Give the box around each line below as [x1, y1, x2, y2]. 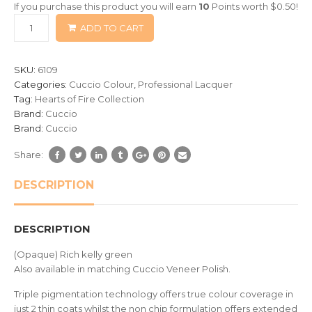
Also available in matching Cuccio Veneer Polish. [14, 263, 231, 274]
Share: [14, 149, 43, 160]
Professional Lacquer [138, 79, 233, 90]
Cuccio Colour [69, 79, 134, 90]
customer [14, 42, 60, 49]
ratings [14, 58, 51, 66]
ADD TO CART [80, 22, 143, 33]
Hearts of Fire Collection [35, 93, 144, 104]
